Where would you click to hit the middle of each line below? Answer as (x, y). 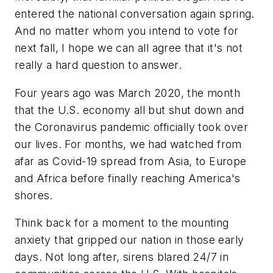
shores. (34, 195)
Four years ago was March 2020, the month (127, 93)
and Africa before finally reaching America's (128, 178)
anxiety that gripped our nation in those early (129, 240)
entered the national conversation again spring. (135, 14)
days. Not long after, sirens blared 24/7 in (122, 257)
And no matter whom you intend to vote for (127, 31)
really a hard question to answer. (98, 65)
